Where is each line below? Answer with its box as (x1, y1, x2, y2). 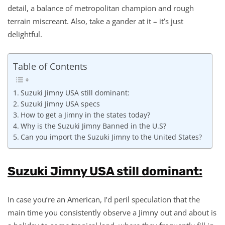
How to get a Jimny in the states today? (20, 110, 150, 120)
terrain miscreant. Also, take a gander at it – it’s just (8, 16, 183, 26)
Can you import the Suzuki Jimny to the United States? (20, 133, 202, 142)
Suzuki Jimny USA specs (20, 99, 100, 109)
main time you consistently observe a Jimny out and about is (8, 207, 216, 217)
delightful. (8, 29, 42, 39)
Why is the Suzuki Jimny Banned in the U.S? (20, 122, 166, 131)
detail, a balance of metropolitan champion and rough (8, 3, 194, 13)
